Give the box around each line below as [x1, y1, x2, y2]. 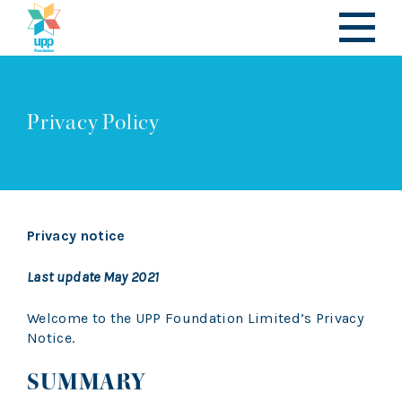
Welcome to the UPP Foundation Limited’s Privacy [27, 310, 364, 327]
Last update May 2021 [27, 268, 160, 285]
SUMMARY [27, 367, 145, 397]
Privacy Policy [27, 109, 160, 136]
